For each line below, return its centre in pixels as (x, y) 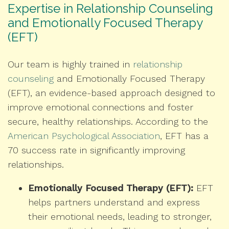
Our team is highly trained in (70, 64)
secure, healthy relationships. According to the (108, 122)
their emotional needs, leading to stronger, (120, 217)
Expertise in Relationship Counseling (110, 9)
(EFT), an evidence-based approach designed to (111, 93)
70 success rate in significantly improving (96, 150)
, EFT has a (184, 136)
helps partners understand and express (114, 202)
